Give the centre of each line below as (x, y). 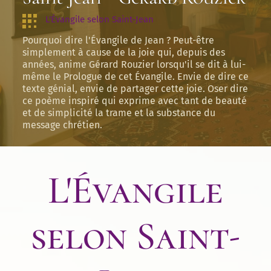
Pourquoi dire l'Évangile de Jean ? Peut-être (118, 40)
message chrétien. (62, 125)
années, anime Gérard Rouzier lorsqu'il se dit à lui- (134, 64)
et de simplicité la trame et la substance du (119, 113)
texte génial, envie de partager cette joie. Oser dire (135, 89)
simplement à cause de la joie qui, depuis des (123, 52)
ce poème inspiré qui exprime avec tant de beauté (134, 101)
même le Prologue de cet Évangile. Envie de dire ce (135, 77)
